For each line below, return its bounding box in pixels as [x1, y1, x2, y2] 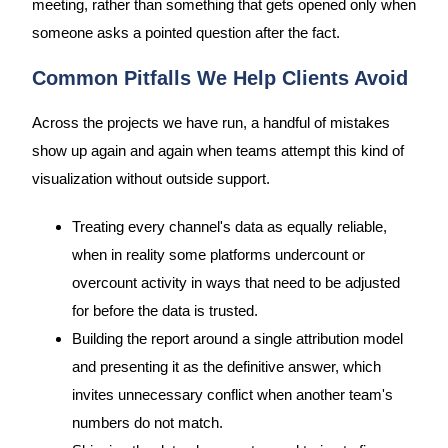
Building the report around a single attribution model [71, 330, 403, 347]
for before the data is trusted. [71, 302, 258, 319]
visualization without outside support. [31, 171, 270, 188]
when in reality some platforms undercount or [71, 246, 365, 263]
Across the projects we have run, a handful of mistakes [31, 115, 390, 132]
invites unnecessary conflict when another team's [71, 386, 393, 403]
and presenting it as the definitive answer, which [71, 358, 381, 375]
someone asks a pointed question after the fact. [31, 24, 340, 41]
